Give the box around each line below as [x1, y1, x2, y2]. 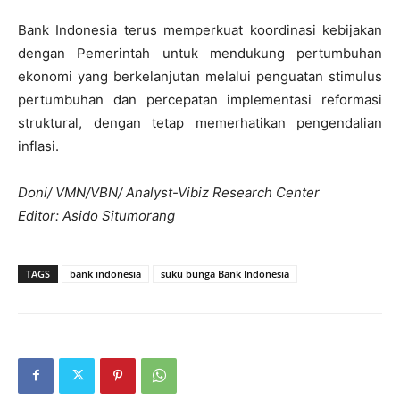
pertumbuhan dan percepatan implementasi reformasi [18, 90, 382, 108]
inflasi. [18, 137, 59, 154]
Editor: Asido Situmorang [18, 206, 175, 224]
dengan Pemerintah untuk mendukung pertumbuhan [18, 44, 382, 62]
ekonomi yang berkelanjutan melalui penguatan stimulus [18, 67, 382, 85]
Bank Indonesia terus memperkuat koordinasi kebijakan [18, 21, 382, 38]
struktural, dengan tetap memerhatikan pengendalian [18, 113, 382, 131]
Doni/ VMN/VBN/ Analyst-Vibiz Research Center [18, 183, 320, 201]
